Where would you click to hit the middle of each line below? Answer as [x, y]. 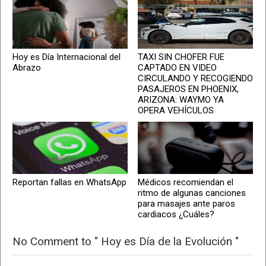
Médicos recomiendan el [186, 182]
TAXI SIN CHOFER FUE [181, 57]
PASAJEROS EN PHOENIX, [189, 89]
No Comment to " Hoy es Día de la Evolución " [126, 241]
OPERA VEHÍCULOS [176, 110]
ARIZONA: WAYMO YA [181, 99]
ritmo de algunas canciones [192, 193]
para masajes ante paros [187, 203]
